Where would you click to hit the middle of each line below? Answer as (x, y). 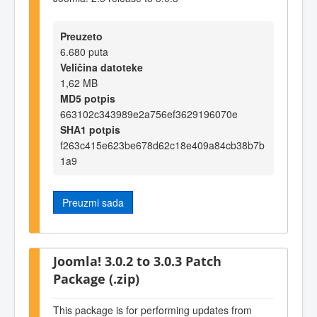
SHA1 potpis (90, 130)
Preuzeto (81, 36)
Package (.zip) (96, 279)
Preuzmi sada (93, 203)
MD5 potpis (88, 99)
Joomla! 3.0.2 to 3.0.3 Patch (137, 261)
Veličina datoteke (102, 68)
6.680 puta (84, 52)
